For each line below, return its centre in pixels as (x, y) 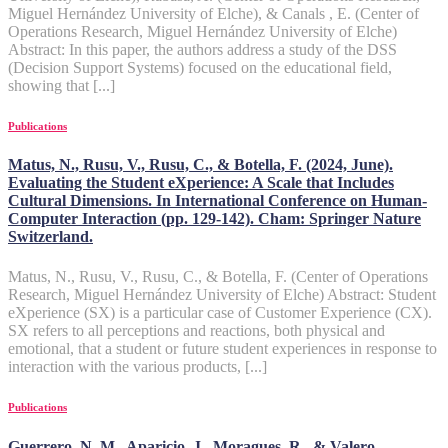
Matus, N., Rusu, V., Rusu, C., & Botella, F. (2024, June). (200, 165)
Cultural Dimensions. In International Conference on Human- (217, 201)
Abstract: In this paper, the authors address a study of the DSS (202, 49)
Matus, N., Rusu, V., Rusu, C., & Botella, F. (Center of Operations (218, 276)
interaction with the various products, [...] (137, 366)
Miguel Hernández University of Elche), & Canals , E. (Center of (213, 13)
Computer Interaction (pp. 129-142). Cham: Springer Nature (214, 219)
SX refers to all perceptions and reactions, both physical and (196, 330)
